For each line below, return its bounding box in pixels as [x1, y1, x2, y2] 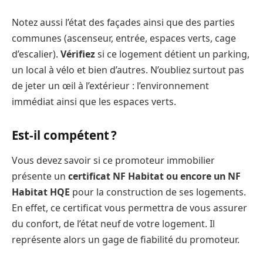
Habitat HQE [12, 185, 70, 198]
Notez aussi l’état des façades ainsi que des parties [12, 15, 235, 29]
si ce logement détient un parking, [95, 47, 249, 60]
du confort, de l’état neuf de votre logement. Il [12, 217, 215, 230]
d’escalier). [12, 47, 60, 60]
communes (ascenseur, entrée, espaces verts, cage [12, 31, 236, 45]
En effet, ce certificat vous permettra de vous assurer [12, 201, 247, 214]
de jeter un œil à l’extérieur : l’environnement [12, 79, 209, 92]
